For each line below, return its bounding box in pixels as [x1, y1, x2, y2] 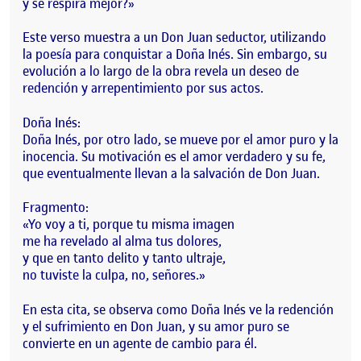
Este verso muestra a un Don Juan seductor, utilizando [23, 28, 326, 47]
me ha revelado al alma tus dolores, [23, 232, 222, 251]
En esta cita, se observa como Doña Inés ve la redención [23, 300, 334, 318]
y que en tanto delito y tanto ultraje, [23, 249, 226, 268]
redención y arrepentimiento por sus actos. [23, 79, 263, 98]
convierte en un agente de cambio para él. [23, 334, 257, 352]
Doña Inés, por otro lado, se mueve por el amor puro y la [23, 130, 338, 148]
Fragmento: [23, 198, 89, 217]
